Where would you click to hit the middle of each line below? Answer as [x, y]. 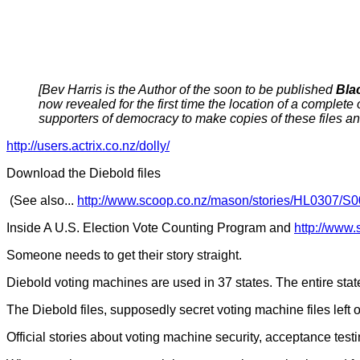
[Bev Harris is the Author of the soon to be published [187, 90]
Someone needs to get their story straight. [124, 255]
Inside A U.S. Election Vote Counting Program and [150, 228]
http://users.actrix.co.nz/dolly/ [88, 146]
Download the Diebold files [84, 173]
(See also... [43, 200]
